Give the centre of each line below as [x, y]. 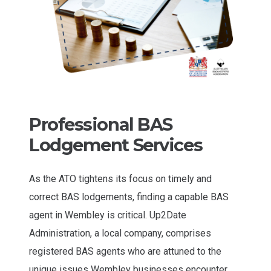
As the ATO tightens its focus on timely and [120, 178]
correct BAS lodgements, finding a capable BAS [129, 197]
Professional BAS [101, 124]
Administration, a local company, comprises [120, 233]
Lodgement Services [116, 145]
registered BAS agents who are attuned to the [125, 251]
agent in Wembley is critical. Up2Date [108, 215]
